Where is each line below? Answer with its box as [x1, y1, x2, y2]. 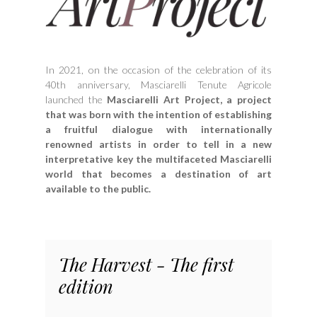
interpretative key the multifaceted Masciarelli [45, 152, 272, 165]
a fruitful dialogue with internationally [45, 122, 272, 135]
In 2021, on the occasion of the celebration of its [45, 63, 272, 76]
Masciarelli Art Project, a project [107, 93, 272, 105]
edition [59, 273, 114, 298]
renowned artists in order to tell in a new [45, 137, 272, 150]
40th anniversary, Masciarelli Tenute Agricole [45, 78, 272, 91]
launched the [45, 93, 108, 105]
